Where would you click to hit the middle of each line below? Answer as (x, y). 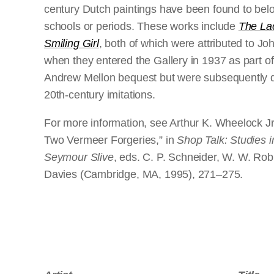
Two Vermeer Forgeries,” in (111, 140)
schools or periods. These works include (141, 26)
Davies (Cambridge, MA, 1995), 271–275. (144, 174)
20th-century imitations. (100, 95)
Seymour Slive (79, 157)
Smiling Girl (72, 43)
